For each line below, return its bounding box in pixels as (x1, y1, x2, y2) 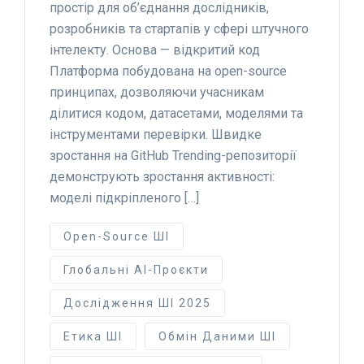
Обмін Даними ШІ (158, 329, 276, 343)
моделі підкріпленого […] (50, 189, 199, 206)
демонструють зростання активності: (50, 168, 275, 184)
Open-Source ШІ (63, 229, 170, 243)
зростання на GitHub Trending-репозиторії (50, 147, 297, 163)
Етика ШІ (63, 329, 123, 343)
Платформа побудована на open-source (50, 63, 287, 79)
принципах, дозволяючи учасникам (50, 84, 264, 100)
